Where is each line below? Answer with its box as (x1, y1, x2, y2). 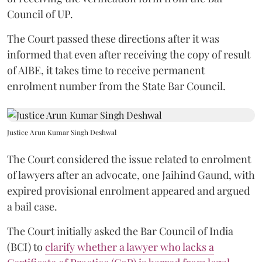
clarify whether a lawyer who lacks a (45, 240, 214, 254)
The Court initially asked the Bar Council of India (7, 224, 233, 238)
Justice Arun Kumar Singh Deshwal (7, 127, 116, 137)
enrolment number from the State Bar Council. (7, 79, 226, 93)
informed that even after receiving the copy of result (7, 47, 250, 61)
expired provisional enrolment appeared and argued (7, 184, 250, 198)
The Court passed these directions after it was (7, 32, 219, 46)
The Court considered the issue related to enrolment (7, 152, 251, 166)
